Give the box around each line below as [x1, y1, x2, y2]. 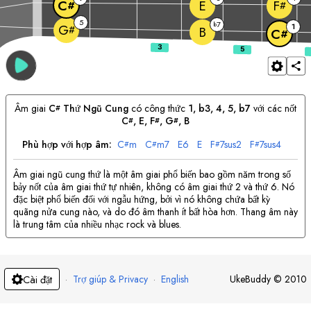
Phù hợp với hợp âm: [22, 137, 115, 151]
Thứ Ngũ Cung [60, 101, 129, 115]
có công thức [128, 101, 189, 115]
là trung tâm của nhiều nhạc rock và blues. [13, 217, 181, 231]
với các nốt [251, 101, 297, 115]
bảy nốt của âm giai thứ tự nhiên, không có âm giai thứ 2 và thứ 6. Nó [13, 180, 294, 194]
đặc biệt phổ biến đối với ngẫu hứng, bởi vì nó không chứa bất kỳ [13, 192, 270, 206]
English [161, 272, 189, 286]
